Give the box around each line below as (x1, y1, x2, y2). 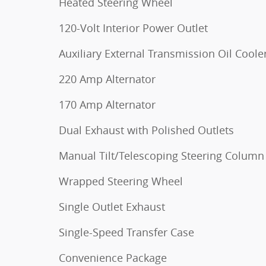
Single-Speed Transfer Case (59, 225, 194, 239)
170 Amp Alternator (59, 97, 156, 112)
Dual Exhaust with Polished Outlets (59, 123, 234, 137)
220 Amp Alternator (59, 72, 156, 86)
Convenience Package (59, 251, 167, 265)
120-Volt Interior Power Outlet (59, 21, 208, 35)
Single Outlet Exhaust (59, 199, 165, 214)
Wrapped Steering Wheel (59, 174, 183, 188)
